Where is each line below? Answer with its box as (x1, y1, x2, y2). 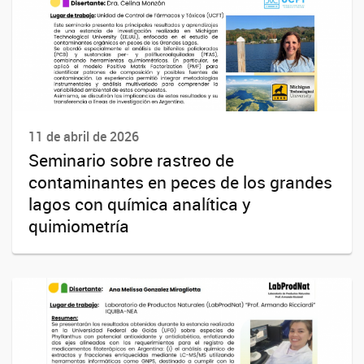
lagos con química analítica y (28, 192, 251, 215)
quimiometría (28, 214, 129, 237)
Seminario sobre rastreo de (28, 148, 234, 171)
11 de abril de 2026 (28, 127, 139, 145)
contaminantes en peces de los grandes (28, 170, 332, 193)
